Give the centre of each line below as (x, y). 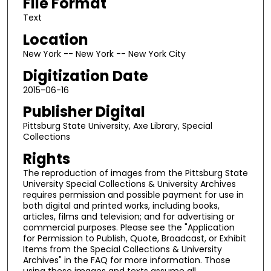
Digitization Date (85, 76)
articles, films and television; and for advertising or (129, 216)
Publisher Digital (84, 112)
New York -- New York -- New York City (104, 54)
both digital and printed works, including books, (121, 205)
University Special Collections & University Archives (129, 184)
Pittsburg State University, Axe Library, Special (117, 126)
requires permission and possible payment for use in (133, 194)
